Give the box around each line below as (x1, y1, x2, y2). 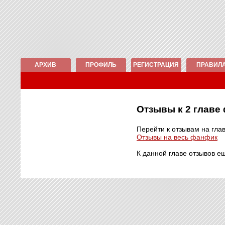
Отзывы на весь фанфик (137, 133, 217, 141)
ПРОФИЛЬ (85, 61, 117, 68)
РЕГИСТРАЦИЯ (133, 61, 179, 68)
